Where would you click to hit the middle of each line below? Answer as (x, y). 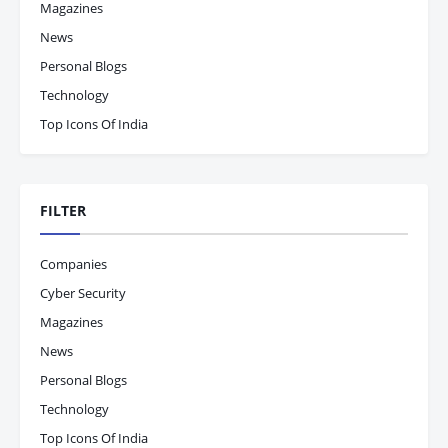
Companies (73, 264)
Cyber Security (83, 293)
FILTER (63, 210)
